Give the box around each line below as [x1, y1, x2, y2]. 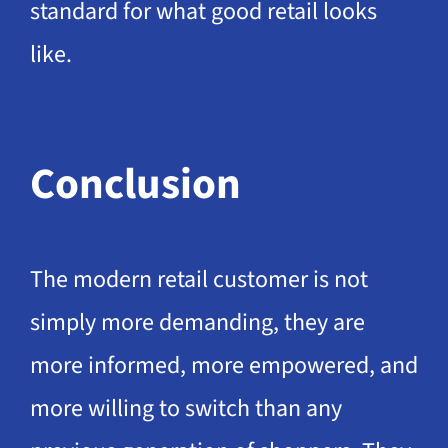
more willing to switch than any [29, 390, 342, 426]
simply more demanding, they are [29, 304, 365, 340]
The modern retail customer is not [29, 261, 368, 297]
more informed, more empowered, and [29, 347, 418, 383]
